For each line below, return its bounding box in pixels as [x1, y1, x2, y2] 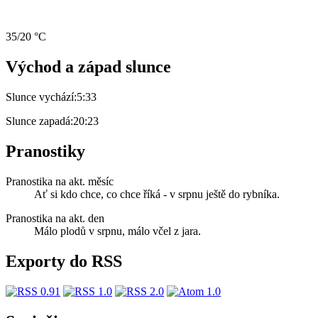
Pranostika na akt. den [6, 212, 104, 224]
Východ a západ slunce [6, 57, 171, 77]
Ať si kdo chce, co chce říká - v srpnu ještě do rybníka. [34, 187, 280, 200]
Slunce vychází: [6, 91, 77, 104]
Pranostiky [6, 142, 85, 161]
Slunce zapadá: [6, 115, 73, 128]
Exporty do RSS [6, 251, 122, 270]
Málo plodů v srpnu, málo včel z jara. [34, 224, 201, 237]
